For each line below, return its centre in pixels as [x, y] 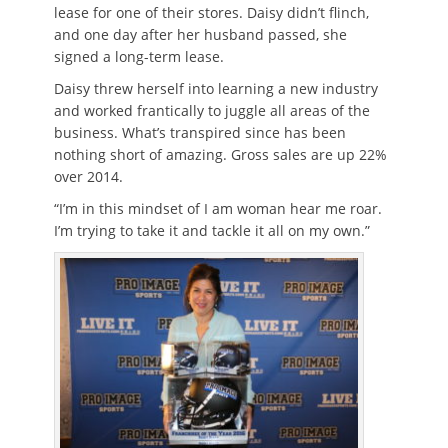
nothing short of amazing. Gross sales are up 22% [220, 154]
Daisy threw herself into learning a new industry [216, 88]
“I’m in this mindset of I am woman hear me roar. [218, 208]
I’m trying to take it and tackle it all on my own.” [212, 230]
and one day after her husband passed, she [200, 34]
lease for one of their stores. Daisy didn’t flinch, [211, 12]
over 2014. [88, 176]
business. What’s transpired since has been [200, 132]
